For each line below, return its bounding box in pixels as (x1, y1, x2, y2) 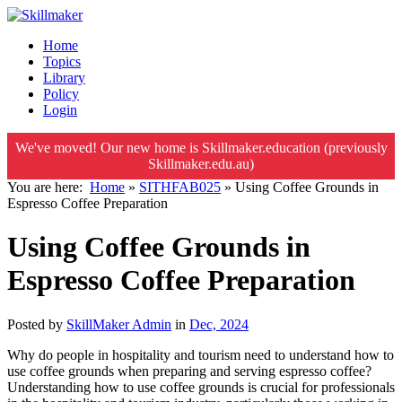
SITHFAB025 (139, 179, 221, 195)
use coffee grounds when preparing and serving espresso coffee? (7, 363, 371, 379)
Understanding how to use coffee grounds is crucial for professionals (7, 379, 395, 395)
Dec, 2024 (189, 316, 249, 332)
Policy (43, 86, 79, 101)
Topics (43, 54, 81, 69)
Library (43, 70, 85, 85)
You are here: (7, 179, 90, 195)
